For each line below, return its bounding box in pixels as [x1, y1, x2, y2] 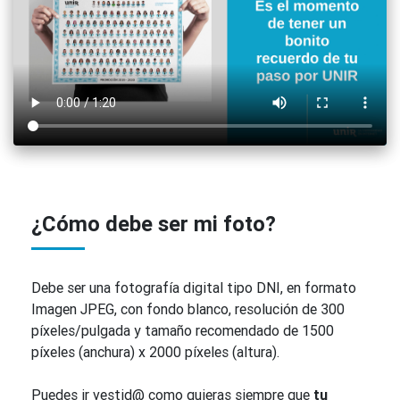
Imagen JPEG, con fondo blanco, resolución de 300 [31, 299, 345, 318]
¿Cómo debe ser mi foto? [31, 210, 276, 237]
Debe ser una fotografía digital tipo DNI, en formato [31, 278, 356, 296]
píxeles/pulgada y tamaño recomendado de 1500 [31, 321, 334, 339]
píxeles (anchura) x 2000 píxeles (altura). [31, 342, 279, 361]
